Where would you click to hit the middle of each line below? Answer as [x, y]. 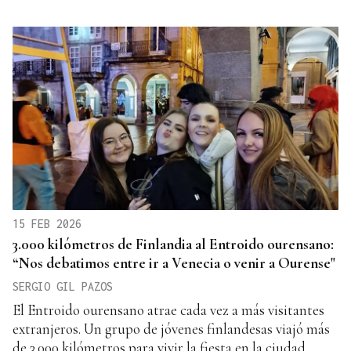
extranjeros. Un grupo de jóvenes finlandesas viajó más [171, 328]
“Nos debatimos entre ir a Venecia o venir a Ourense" [174, 262]
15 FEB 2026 [47, 223]
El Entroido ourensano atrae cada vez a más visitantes [168, 309]
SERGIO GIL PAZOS [63, 286]
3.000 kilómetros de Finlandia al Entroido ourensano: [173, 244]
